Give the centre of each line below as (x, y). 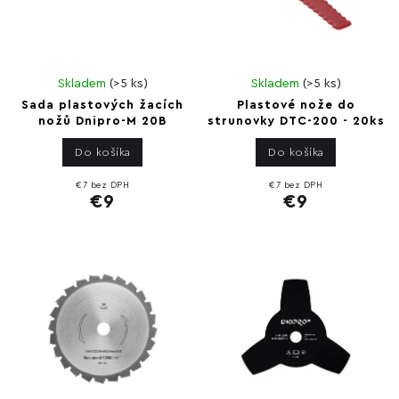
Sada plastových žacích (103, 106)
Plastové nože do (296, 106)
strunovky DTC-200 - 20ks (296, 122)
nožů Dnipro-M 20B (103, 122)
